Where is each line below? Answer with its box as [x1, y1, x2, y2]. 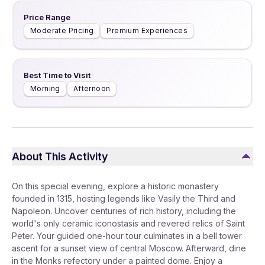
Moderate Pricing [30, 26, 94, 35]
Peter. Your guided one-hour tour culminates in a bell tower [12, 231, 242, 241]
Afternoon [73, 84, 111, 93]
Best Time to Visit [24, 70, 91, 80]
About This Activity [12, 150, 108, 163]
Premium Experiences [106, 26, 188, 35]
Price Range [24, 12, 70, 22]
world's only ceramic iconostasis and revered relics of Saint [12, 218, 245, 228]
